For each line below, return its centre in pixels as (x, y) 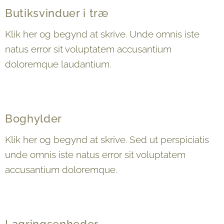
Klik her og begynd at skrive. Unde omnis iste (102, 34)
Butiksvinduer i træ (57, 13)
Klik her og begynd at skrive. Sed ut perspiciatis (107, 139)
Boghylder (33, 118)
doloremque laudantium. (58, 64)
